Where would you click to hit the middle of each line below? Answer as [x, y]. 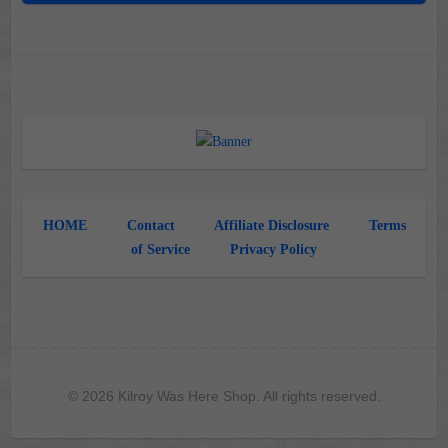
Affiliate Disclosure [271, 225]
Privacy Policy [273, 249]
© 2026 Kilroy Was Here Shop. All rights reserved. [224, 395]
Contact [150, 225]
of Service [160, 249]
